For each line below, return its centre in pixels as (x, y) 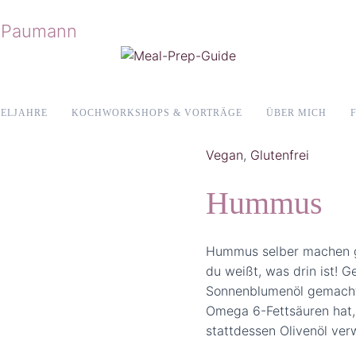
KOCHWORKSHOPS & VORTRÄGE (157, 113)
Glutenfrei (280, 155)
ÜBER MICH (296, 113)
